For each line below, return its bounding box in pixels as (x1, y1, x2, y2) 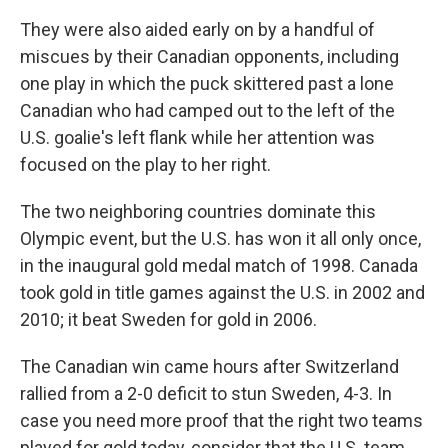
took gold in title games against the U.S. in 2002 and (20, 282, 425, 304)
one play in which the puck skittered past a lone (20, 73, 394, 95)
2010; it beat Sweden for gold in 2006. (20, 309, 317, 331)
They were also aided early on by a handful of (20, 19, 375, 41)
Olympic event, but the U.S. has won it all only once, (20, 228, 421, 250)
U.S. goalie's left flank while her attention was (20, 127, 375, 149)
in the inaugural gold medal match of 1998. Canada (20, 255, 418, 277)
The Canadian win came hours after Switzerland (20, 356, 399, 378)
